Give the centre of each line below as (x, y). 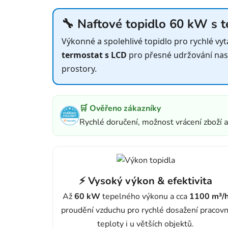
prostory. (79, 69)
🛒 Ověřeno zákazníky (120, 109)
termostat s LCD (94, 55)
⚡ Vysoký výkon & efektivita (146, 181)
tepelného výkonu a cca (145, 197)
